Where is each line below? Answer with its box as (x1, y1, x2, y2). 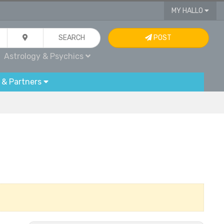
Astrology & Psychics (4, 51, 86, 61)
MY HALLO (171, 6, 204, 15)
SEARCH (58, 33, 85, 42)
